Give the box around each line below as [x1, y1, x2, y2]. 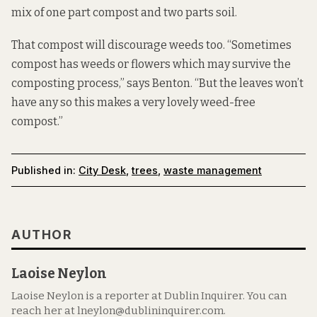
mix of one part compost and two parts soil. [11, 6, 237, 20]
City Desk [79, 164, 126, 177]
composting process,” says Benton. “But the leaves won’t [11, 76, 304, 91]
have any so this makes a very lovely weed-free [11, 96, 255, 110]
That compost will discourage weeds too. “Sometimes [11, 38, 292, 52]
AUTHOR [11, 227, 71, 243]
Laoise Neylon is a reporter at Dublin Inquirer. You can [11, 289, 287, 302]
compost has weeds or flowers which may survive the [11, 57, 291, 71]
